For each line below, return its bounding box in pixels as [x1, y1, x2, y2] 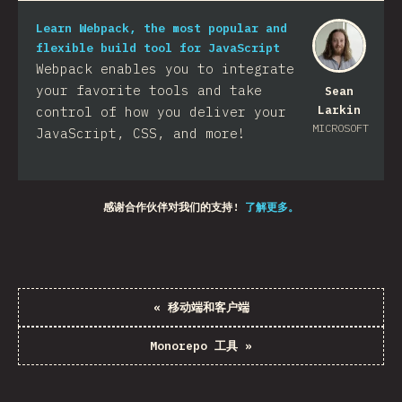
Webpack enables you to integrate [36, 60, 294, 77]
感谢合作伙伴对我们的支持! [103, 200, 239, 214]
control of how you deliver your [36, 103, 286, 120]
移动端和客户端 [167, 300, 249, 315]
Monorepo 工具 [150, 338, 238, 354]
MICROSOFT [312, 121, 369, 135]
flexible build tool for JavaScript [36, 40, 280, 56]
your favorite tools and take [36, 82, 262, 99]
